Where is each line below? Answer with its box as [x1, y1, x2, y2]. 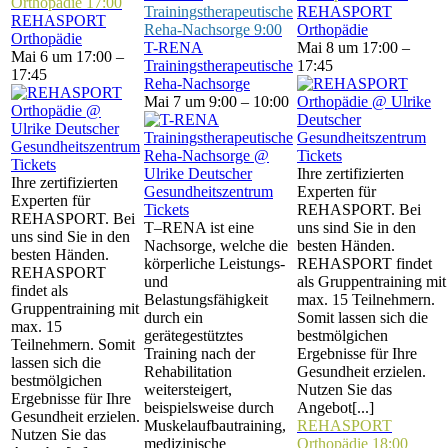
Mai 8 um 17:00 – [297, 39, 410, 56]
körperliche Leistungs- [144, 255, 285, 272]
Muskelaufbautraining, [144, 417, 286, 434]
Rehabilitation [144, 363, 232, 380]
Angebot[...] [297, 399, 374, 416]
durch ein [144, 309, 203, 326]
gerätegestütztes [144, 327, 243, 344]
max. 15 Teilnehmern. [297, 291, 435, 308]
